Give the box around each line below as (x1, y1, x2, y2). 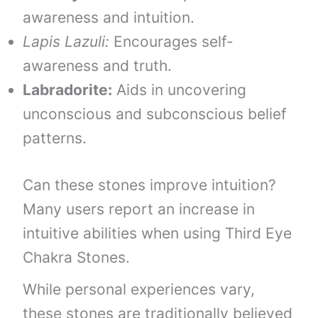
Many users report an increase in (23, 199, 256, 218)
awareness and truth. (23, 57, 172, 75)
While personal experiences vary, (23, 280, 256, 298)
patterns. (23, 129, 87, 148)
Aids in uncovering (112, 81, 247, 99)
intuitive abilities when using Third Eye (23, 224, 292, 242)
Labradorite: (23, 81, 113, 99)
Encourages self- (109, 33, 234, 51)
